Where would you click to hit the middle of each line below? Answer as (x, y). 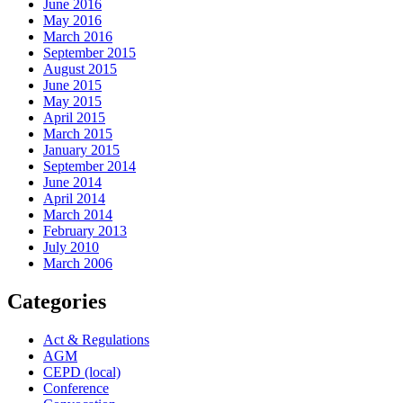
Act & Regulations (96, 339)
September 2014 (90, 166)
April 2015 (74, 117)
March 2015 (78, 133)
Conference (76, 388)
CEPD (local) (82, 372)
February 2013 (85, 230)
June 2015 (72, 85)
